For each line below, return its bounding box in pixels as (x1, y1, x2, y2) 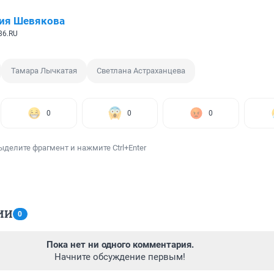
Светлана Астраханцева (97, 66, 185, 76)
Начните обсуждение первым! (54, 251, 185, 263)
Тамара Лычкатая (11, 66, 77, 76)
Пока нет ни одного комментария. (46, 239, 194, 251)
